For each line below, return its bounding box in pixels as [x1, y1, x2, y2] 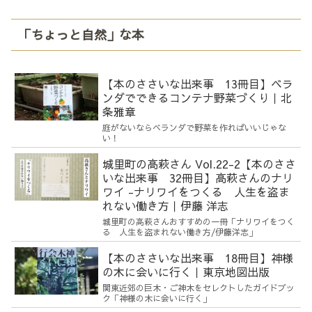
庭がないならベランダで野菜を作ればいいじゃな [102, 122, 286, 134]
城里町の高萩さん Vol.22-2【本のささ [102, 156, 296, 172]
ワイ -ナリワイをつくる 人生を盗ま [102, 184, 290, 200]
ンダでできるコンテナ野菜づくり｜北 [102, 90, 292, 106]
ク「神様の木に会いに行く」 [102, 292, 211, 304]
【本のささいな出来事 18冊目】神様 [102, 250, 293, 266]
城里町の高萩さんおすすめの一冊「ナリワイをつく [102, 216, 295, 228]
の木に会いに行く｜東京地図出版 [102, 264, 270, 280]
